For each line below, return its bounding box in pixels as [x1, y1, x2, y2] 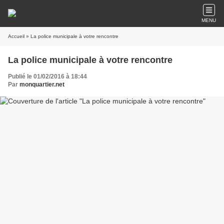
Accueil [8, 33, 24, 39]
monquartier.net [19, 81, 64, 88]
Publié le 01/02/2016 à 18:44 [8, 73, 87, 80]
